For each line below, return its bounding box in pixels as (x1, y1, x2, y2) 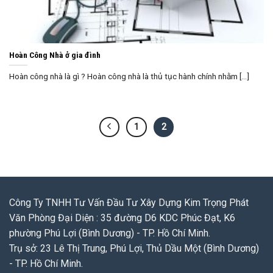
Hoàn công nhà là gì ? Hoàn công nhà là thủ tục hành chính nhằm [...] (9, 71, 249, 81)
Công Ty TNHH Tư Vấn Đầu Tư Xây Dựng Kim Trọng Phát (9, 197, 249, 209)
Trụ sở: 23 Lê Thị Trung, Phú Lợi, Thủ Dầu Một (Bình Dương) (9, 243, 259, 255)
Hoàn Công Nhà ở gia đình (9, 49, 101, 60)
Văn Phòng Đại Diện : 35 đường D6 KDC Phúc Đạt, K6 (9, 212, 235, 224)
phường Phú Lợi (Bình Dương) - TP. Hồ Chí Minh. (9, 227, 210, 239)
